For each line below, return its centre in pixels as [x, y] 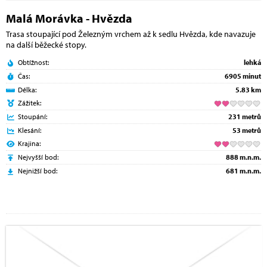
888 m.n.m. [243, 157]
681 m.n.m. [243, 171]
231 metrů [245, 117]
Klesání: [30, 131]
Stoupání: [32, 117]
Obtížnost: [33, 63]
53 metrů [247, 131]
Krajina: [29, 144]
